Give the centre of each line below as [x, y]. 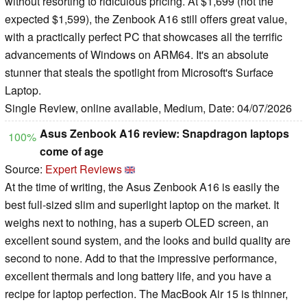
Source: [25, 169]
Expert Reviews [84, 169]
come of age [72, 151]
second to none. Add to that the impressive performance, [141, 258]
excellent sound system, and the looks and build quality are [148, 240]
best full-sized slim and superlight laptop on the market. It [142, 204]
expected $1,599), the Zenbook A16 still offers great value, [146, 19]
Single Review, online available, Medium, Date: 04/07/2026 [148, 108]
